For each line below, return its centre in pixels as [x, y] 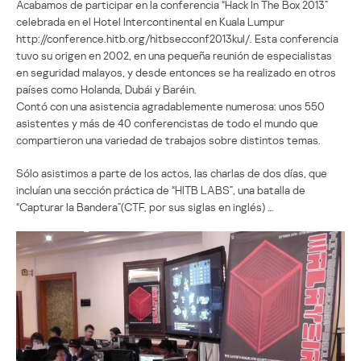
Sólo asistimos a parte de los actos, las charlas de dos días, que [172, 172]
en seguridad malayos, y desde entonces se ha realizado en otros [176, 72]
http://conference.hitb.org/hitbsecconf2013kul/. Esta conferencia [177, 38]
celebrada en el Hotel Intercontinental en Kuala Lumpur [150, 21]
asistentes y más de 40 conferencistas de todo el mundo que [167, 122]
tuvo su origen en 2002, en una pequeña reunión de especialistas [174, 55]
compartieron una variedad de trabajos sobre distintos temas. [168, 139]
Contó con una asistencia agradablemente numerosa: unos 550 [170, 106]
